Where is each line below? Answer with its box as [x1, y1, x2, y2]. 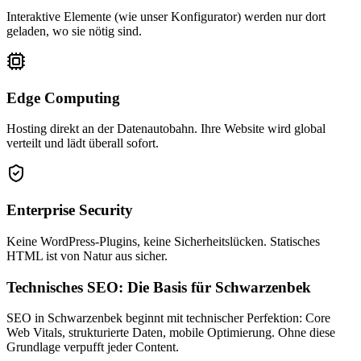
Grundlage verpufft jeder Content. [6, 340, 179, 355]
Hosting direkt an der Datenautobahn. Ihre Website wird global [6, 122, 326, 136]
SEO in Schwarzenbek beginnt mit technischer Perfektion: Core [6, 311, 330, 326]
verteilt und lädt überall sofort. [6, 136, 159, 151]
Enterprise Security [6, 201, 133, 219]
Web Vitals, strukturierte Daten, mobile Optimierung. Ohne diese [6, 326, 335, 340]
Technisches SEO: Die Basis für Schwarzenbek [6, 278, 311, 296]
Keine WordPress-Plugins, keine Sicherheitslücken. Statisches [6, 234, 320, 248]
